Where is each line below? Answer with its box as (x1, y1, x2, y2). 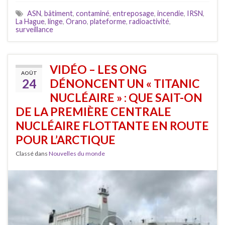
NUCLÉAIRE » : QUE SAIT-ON (50, 90, 202, 105)
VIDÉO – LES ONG (50, 62, 147, 77)
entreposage (113, 9, 154, 18)
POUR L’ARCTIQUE (16, 133, 116, 147)
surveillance (16, 25, 53, 34)
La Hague (16, 17, 45, 26)
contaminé (76, 9, 109, 18)
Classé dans (16, 150, 49, 158)
